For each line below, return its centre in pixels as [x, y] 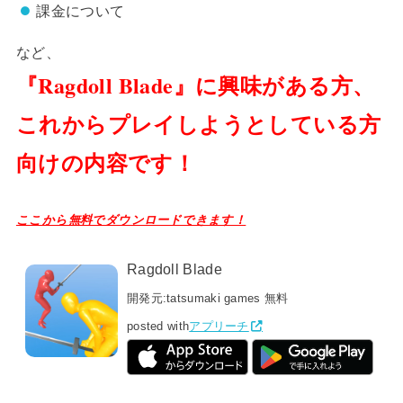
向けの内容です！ [106, 163]
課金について [81, 10]
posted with [158, 327]
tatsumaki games [214, 299]
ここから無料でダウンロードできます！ [131, 219]
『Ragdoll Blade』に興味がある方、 [195, 85]
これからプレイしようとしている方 [198, 124]
